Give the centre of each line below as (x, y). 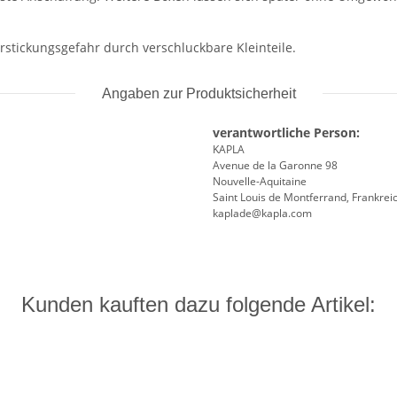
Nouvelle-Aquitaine (260, 182)
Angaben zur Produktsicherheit (198, 94)
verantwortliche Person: (286, 133)
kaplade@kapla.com (262, 214)
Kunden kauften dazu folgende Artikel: (198, 305)
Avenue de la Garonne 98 (275, 166)
